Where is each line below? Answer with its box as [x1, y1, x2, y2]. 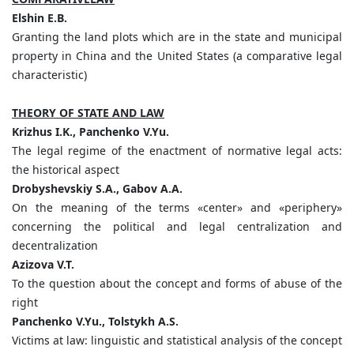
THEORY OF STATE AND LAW [12, 105, 164, 121]
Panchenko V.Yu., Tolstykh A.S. [12, 314, 179, 330]
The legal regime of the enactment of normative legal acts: [12, 143, 342, 159]
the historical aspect [12, 162, 119, 178]
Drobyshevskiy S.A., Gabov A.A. [12, 181, 183, 197]
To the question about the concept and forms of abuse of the [12, 276, 342, 292]
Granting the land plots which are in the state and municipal [12, 29, 342, 45]
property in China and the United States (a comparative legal [12, 48, 342, 64]
